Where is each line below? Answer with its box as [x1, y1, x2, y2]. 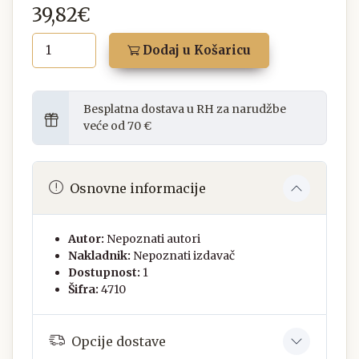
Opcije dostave [71, 333, 166, 349]
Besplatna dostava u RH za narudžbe [83, 102, 286, 117]
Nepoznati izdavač [133, 248, 235, 264]
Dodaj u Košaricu [139, 42, 251, 58]
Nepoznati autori [107, 232, 200, 247]
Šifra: [68, 282, 99, 297]
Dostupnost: [68, 265, 140, 280]
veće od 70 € [83, 119, 151, 134]
